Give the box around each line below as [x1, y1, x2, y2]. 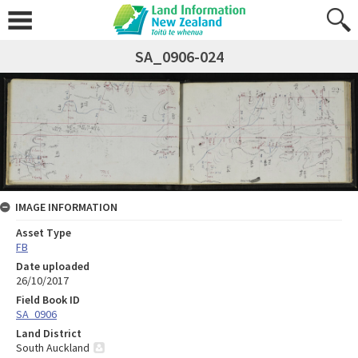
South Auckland [16, 340, 89, 355]
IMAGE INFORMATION [15, 199, 117, 214]
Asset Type [16, 225, 71, 240]
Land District [16, 325, 82, 340]
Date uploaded [16, 258, 89, 273]
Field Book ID [16, 292, 80, 307]
